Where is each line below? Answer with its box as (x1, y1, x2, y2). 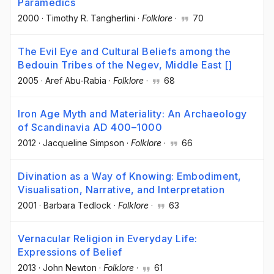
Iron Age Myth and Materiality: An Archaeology (18, 108, 247, 120)
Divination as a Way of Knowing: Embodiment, (18, 170, 242, 183)
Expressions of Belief (18, 246, 122, 259)
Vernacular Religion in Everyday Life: (18, 232, 198, 245)
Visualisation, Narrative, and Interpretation (18, 183, 224, 196)
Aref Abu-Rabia (45, 75, 106, 86)
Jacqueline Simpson (43, 138, 124, 149)
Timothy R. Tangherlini (46, 12, 135, 23)
